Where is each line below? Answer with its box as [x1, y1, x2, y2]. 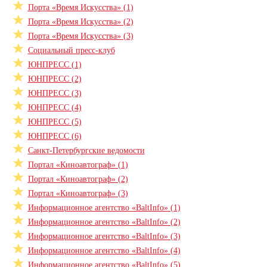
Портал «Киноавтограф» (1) [27, 160, 128, 170]
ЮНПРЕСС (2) [27, 74, 82, 84]
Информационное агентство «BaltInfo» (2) [27, 217, 181, 227]
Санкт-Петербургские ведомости [27, 145, 145, 156]
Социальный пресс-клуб [27, 45, 115, 55]
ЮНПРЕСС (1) [27, 60, 82, 70]
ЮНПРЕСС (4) [27, 103, 82, 113]
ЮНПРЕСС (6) [27, 131, 82, 141]
